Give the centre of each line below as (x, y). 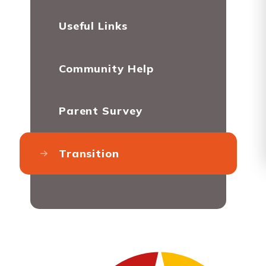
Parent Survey (100, 111)
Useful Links (93, 26)
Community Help (106, 68)
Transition (89, 153)
